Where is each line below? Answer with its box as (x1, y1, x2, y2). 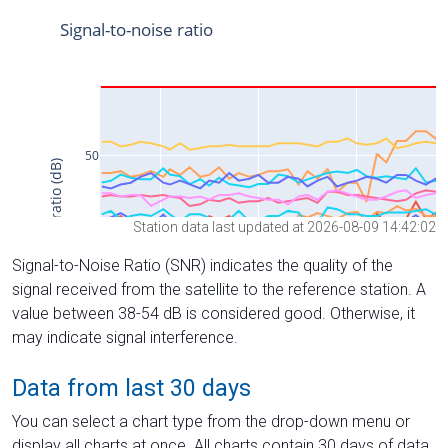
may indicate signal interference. (12, 327, 238, 347)
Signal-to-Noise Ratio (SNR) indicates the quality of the (12, 255, 393, 275)
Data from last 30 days (12, 373, 251, 402)
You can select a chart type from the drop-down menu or (12, 411, 410, 431)
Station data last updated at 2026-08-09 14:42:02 (133, 218, 436, 235)
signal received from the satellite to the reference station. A (12, 279, 426, 299)
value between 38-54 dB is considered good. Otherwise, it (12, 303, 415, 323)
